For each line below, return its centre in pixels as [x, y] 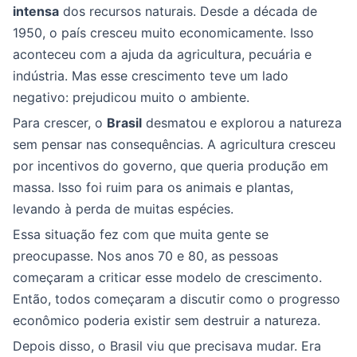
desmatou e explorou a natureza [242, 123]
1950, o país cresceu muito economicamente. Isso [163, 33]
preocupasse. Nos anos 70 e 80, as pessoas [145, 256]
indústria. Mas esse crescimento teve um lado [151, 76]
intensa [36, 12]
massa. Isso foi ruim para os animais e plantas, [153, 188]
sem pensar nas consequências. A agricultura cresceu [174, 145]
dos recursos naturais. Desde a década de [188, 12]
